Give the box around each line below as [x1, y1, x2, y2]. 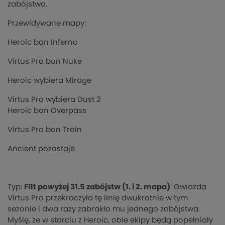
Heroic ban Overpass [8, 106, 86, 115]
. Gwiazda [170, 183, 206, 191]
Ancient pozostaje [8, 145, 75, 153]
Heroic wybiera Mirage [8, 76, 91, 84]
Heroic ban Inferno [8, 38, 78, 46]
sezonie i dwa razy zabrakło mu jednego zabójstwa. [8, 205, 200, 213]
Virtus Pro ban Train [8, 126, 82, 134]
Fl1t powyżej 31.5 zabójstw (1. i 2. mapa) [24, 183, 170, 191]
